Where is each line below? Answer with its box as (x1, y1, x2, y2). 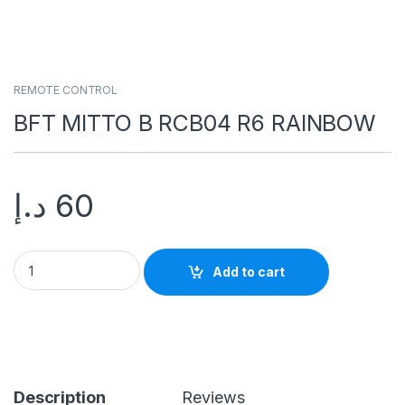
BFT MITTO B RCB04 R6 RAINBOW (14, 108, 377, 137)
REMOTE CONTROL (14, 82, 118, 97)
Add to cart (212, 264, 286, 280)
